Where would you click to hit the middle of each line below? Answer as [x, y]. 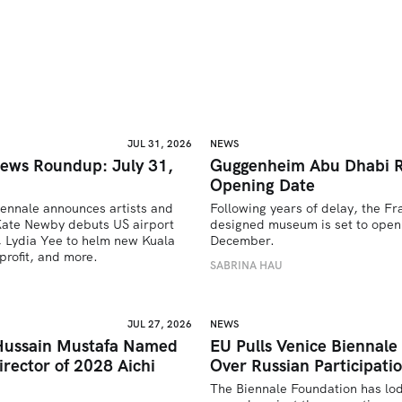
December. [242, 240]
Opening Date [262, 185]
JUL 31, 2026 [160, 144]
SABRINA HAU [246, 265]
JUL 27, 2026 [160, 323]
